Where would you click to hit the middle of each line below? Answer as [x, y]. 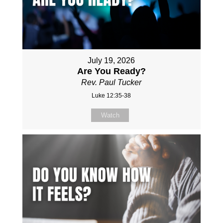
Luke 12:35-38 [111, 96]
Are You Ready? [111, 71]
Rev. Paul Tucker [111, 83]
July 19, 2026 [111, 61]
